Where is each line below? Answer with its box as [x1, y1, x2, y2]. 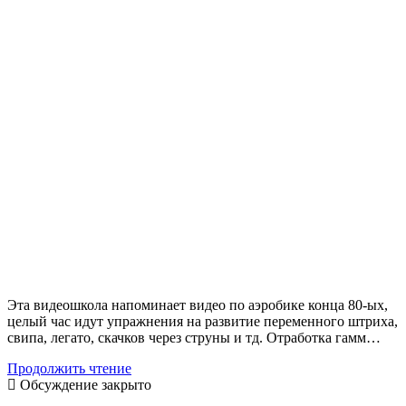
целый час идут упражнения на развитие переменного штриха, [7, 313, 398, 329]
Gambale [130, 375, 182, 391]
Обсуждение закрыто [16, 376, 151, 392]
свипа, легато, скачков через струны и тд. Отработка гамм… [7, 329, 381, 345]
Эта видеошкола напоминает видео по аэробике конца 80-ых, [7, 296, 388, 313]
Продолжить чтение [7, 360, 131, 376]
